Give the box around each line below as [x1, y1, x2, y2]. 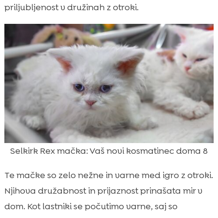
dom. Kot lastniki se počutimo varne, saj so [4, 200, 178, 212]
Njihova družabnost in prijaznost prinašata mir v [4, 184, 202, 197]
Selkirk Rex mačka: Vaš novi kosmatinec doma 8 [10, 145, 208, 157]
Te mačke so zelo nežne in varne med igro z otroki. [4, 169, 213, 181]
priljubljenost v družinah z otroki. [4, 1, 139, 13]
